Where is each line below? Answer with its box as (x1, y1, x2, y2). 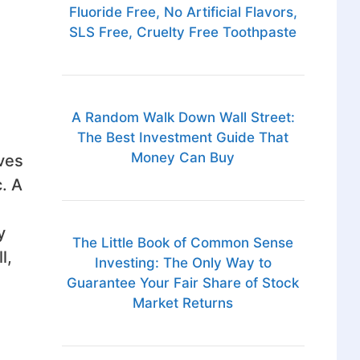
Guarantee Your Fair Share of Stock (67, 275, 300, 292)
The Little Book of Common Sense (72, 235, 294, 252)
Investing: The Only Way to (94, 255, 272, 272)
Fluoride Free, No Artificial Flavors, (68, 4, 297, 21)
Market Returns (133, 295, 234, 312)
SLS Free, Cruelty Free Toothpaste (69, 24, 297, 41)
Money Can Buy (131, 149, 235, 166)
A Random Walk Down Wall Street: (71, 109, 295, 126)
